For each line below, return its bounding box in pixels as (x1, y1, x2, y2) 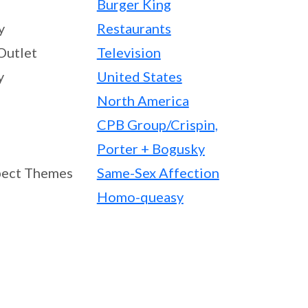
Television (96, 44, 161, 60)
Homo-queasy (96, 188, 184, 205)
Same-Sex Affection (96, 164, 219, 181)
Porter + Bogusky (96, 140, 205, 157)
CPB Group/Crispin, (96, 116, 218, 133)
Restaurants (96, 20, 171, 36)
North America (96, 92, 189, 109)
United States (96, 68, 182, 85)
